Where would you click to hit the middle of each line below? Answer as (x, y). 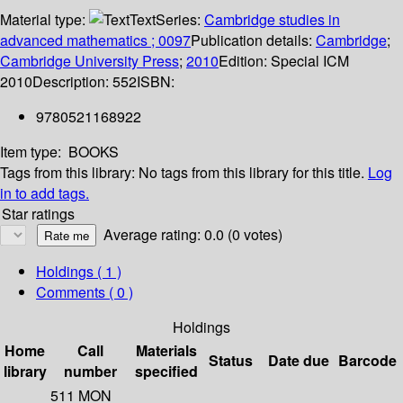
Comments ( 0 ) (85, 292)
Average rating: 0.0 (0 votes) (193, 235)
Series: (180, 20)
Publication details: (253, 40)
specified (166, 372)
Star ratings (38, 214)
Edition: (245, 61)
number (90, 372)
